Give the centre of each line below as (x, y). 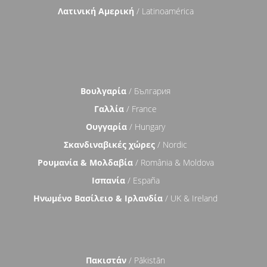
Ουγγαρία (107, 127)
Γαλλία (109, 109)
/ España (142, 181)
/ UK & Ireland (190, 198)
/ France (141, 109)
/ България (149, 91)
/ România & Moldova (173, 163)
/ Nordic (171, 145)
